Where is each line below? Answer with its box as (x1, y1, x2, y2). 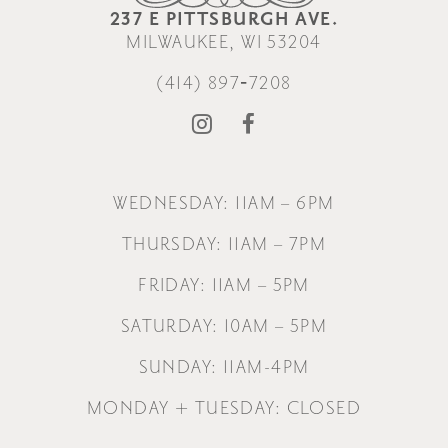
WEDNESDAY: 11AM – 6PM (113, 191, 335, 215)
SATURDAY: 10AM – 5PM (120, 314, 328, 338)
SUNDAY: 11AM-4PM (138, 355, 310, 379)
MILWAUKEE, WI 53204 (126, 30, 322, 54)
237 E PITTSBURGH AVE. (109, 7, 339, 31)
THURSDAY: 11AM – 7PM (121, 232, 327, 256)
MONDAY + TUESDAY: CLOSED (86, 396, 362, 420)
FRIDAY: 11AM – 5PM (138, 273, 310, 297)
